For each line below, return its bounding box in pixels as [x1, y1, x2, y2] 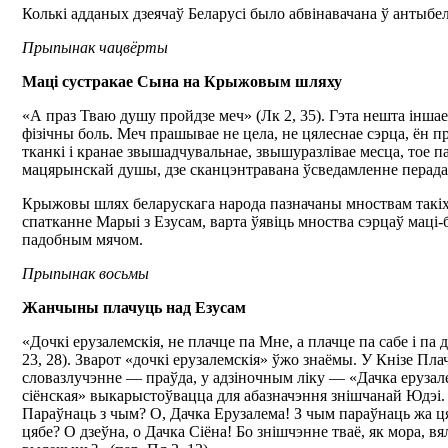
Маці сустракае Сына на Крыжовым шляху [22, 73, 342, 90]
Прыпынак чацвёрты [22, 39, 168, 56]
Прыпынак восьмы [22, 265, 149, 282]
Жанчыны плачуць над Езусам [22, 299, 246, 316]
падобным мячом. [22, 231, 143, 248]
